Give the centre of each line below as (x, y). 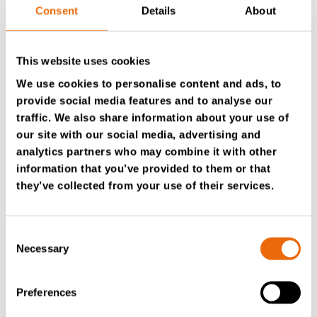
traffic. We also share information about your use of (152, 117)
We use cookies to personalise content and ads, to (149, 83)
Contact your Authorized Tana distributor (150, 111)
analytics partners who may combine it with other (146, 151)
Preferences (47, 292)
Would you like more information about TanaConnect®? (157, 27)
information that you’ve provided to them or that (143, 168)
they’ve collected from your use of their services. (145, 185)
